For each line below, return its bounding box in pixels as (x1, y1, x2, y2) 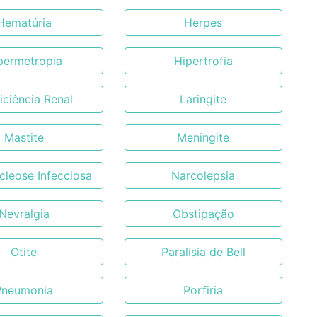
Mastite (4, 130, 44, 144)
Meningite (177, 130, 230, 144)
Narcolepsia (171, 168, 236, 183)
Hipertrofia (173, 54, 233, 68)
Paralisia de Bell (161, 245, 246, 259)
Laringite (180, 92, 227, 106)
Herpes (184, 16, 223, 30)
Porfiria (183, 283, 224, 297)
